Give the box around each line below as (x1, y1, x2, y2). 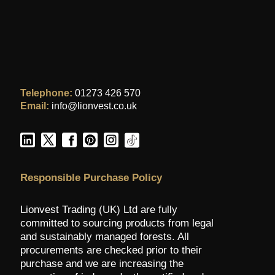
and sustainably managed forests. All (20, 230, 189, 242)
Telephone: (20, 87, 72, 98)
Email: (20, 100, 49, 111)
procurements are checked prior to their (20, 244, 202, 256)
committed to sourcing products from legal (20, 217, 214, 229)
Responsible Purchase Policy (20, 171, 162, 184)
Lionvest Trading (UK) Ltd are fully (20, 203, 177, 215)
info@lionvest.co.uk (49, 100, 137, 111)
